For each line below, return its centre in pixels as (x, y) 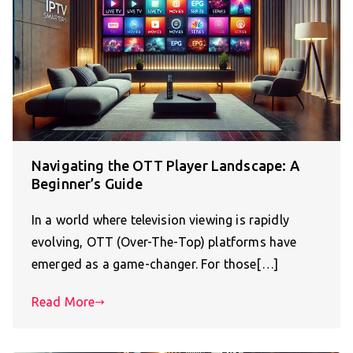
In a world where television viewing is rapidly (160, 220)
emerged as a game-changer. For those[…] (155, 264)
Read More (63, 302)
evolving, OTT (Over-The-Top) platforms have (164, 242)
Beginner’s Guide (87, 184)
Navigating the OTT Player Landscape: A (165, 166)
